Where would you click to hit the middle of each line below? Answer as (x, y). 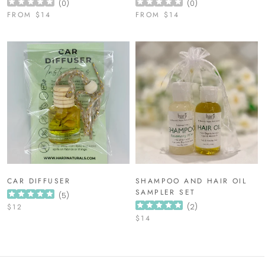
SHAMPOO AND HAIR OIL (191, 181)
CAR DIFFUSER (39, 181)
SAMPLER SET (166, 193)
